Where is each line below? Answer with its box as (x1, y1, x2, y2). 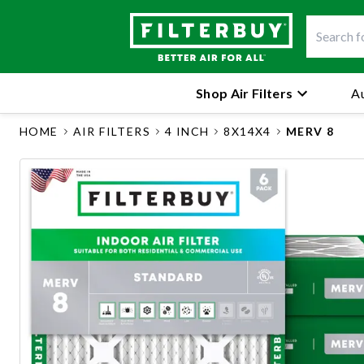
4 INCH (165, 124, 210, 138)
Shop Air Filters (196, 84, 293, 101)
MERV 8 (285, 124, 335, 138)
